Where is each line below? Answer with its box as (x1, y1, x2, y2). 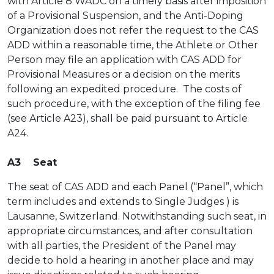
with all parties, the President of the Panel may (7, 240, 236, 251)
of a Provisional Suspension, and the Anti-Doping (7, 10, 243, 21)
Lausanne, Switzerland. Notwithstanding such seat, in (7, 210, 267, 222)
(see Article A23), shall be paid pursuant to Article (7, 113, 248, 124)
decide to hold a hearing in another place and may (7, 254, 254, 266)
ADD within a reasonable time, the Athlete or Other (7, 39, 258, 51)
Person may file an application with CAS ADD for (7, 54, 242, 65)
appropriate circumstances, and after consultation (7, 225, 253, 237)
